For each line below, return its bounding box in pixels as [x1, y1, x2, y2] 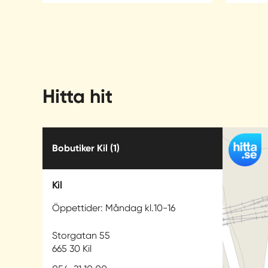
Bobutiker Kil [52, 142, 110, 154]
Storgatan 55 [52, 230, 110, 242]
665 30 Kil [52, 243, 92, 255]
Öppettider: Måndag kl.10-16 [52, 202, 175, 214]
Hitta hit [42, 85, 112, 108]
